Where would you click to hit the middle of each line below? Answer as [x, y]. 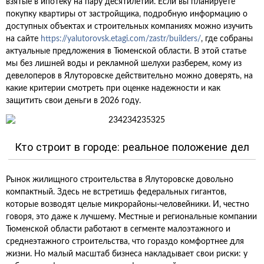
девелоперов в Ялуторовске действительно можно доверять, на [129, 76]
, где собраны [227, 39]
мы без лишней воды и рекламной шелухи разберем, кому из [124, 64]
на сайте [23, 39]
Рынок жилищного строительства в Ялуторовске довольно [120, 180]
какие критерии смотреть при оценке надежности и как [113, 88]
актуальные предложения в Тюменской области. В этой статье [126, 51]
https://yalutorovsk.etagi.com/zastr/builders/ [121, 39]
